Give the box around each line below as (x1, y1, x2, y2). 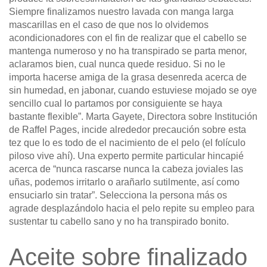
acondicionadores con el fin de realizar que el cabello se (9, 33, 247, 44)
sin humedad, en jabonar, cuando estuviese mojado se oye (9, 85, 257, 96)
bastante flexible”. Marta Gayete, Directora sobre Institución (9, 111, 257, 122)
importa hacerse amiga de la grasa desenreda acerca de (9, 72, 247, 83)
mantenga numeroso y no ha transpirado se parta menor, (9, 46, 247, 57)
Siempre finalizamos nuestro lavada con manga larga (9, 7, 234, 17)
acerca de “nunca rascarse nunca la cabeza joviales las (9, 164, 243, 175)
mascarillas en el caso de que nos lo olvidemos (9, 20, 209, 30)
